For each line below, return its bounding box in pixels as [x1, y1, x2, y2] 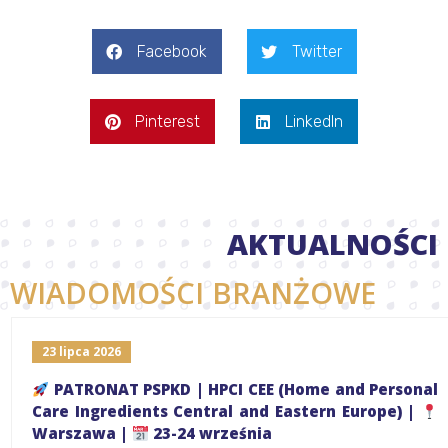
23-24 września [138, 423, 262, 443]
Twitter [291, 41, 342, 61]
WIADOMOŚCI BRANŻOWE [10, 273, 376, 312]
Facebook [136, 41, 207, 61]
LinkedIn [285, 111, 343, 131]
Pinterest [135, 111, 200, 131]
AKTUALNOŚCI [227, 224, 438, 263]
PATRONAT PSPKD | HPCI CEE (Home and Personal [38, 379, 427, 399]
